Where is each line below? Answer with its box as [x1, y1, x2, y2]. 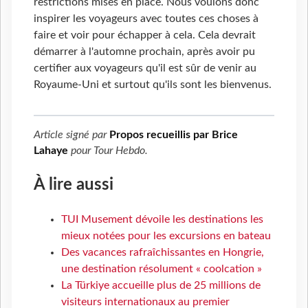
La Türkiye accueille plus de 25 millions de [61, 279, 261, 291]
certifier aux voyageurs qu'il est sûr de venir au [34, 62, 256, 74]
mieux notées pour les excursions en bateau [61, 230, 271, 241]
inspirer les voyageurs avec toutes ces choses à [34, 12, 258, 24]
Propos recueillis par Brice [109, 129, 238, 140]
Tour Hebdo [93, 144, 145, 156]
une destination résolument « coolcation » [61, 263, 262, 274]
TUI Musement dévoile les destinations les [61, 213, 263, 225]
